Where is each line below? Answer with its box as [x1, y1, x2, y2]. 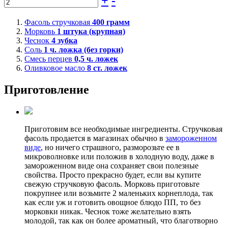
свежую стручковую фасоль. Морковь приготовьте [24, 180, 199, 189]
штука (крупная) [61, 26, 125, 36]
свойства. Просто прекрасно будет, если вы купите [24, 170, 201, 180]
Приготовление [4, 82, 89, 96]
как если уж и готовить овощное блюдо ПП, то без [24, 198, 201, 207]
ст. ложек [91, 63, 127, 72]
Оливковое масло [24, 63, 87, 72]
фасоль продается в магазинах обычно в [24, 134, 165, 143]
